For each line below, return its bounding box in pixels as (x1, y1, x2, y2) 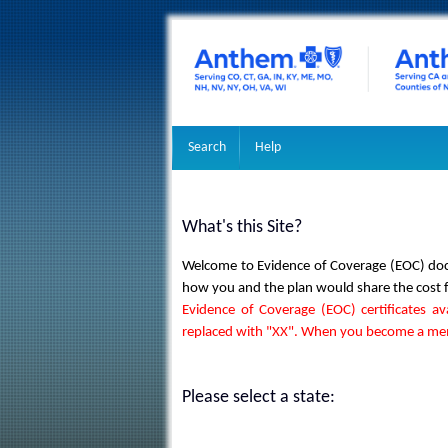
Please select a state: (182, 388, 335, 407)
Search (188, 140, 226, 155)
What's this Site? (182, 218, 302, 237)
